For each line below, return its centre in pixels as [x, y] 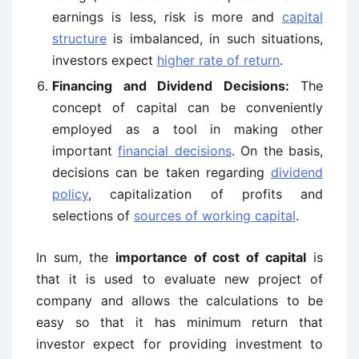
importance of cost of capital [211, 257]
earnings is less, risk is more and [167, 17]
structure [79, 38]
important [85, 151]
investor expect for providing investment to [179, 344]
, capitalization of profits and [206, 194]
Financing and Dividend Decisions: [171, 86]
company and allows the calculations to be [179, 301]
